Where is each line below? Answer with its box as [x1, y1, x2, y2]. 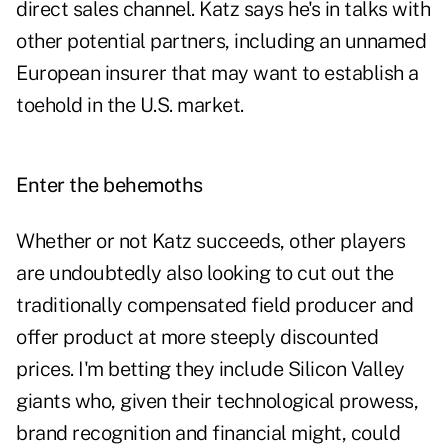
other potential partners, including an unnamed [16, 29, 426, 54]
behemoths [98, 173, 203, 198]
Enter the [16, 173, 99, 198]
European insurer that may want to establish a [16, 61, 419, 86]
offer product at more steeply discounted [16, 325, 378, 350]
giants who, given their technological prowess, [16, 389, 418, 414]
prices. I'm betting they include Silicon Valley [16, 357, 405, 382]
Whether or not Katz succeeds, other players [16, 229, 406, 254]
